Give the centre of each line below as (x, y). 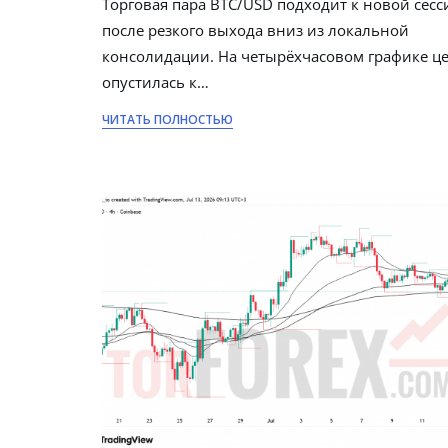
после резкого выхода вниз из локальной (255, 30)
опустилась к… (155, 82)
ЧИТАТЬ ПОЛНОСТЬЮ (167, 120)
